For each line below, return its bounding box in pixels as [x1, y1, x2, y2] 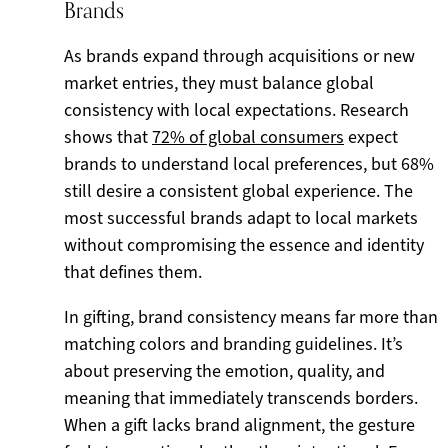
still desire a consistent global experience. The [64, 179, 413, 203]
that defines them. [64, 260, 202, 284]
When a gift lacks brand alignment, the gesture [64, 413, 415, 437]
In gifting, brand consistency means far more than [64, 305, 438, 329]
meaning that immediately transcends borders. [64, 386, 418, 410]
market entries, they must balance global [64, 71, 374, 95]
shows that [64, 125, 152, 149]
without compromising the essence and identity [64, 233, 424, 257]
